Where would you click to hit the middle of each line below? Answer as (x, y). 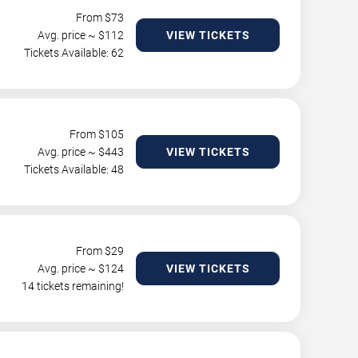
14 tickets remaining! (73, 286)
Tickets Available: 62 (74, 53)
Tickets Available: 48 (74, 169)
